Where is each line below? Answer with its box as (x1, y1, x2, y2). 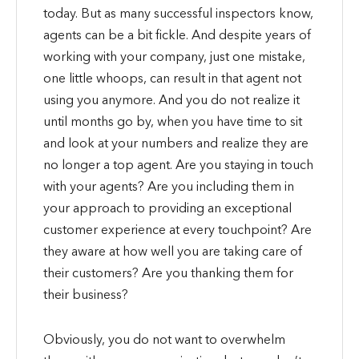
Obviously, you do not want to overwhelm (42, 330, 285, 347)
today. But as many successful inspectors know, (42, 5, 313, 22)
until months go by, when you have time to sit (42, 113, 302, 130)
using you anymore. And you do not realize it (42, 91, 300, 108)
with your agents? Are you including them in (42, 178, 294, 195)
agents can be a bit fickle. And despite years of (42, 26, 311, 43)
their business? (42, 286, 128, 303)
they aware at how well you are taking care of (42, 243, 302, 260)
